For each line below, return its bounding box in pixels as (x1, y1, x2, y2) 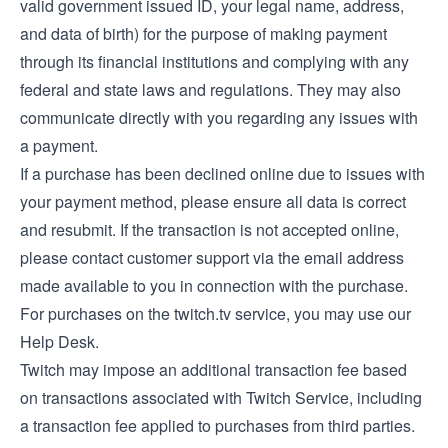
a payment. (20, 134, 98, 157)
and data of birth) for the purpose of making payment (20, 22, 387, 45)
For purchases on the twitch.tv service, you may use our (20, 302, 411, 325)
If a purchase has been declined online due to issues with (20, 162, 425, 185)
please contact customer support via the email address (20, 246, 404, 269)
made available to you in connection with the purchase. (20, 274, 408, 297)
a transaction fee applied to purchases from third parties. (20, 414, 415, 437)
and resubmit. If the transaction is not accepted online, (20, 218, 399, 241)
